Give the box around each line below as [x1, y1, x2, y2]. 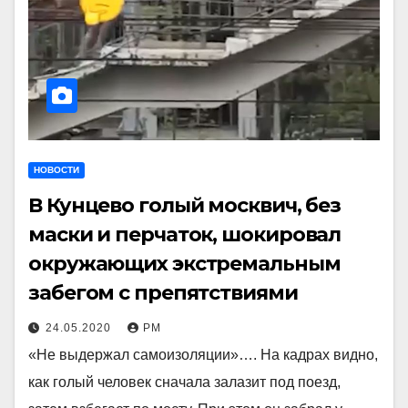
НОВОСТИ [34, 165, 79, 175]
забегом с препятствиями [28, 280, 298, 305]
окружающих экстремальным [28, 251, 341, 276]
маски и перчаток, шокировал [28, 222, 342, 247]
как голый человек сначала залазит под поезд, [28, 374, 341, 390]
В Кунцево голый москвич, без [28, 193, 342, 218]
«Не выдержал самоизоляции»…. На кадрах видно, [28, 347, 378, 362]
